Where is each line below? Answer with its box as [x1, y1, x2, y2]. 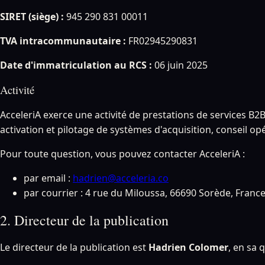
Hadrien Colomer [148, 240, 228, 254]
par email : [24, 172, 70, 185]
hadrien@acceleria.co [73, 172, 169, 185]
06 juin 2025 [152, 58, 208, 72]
